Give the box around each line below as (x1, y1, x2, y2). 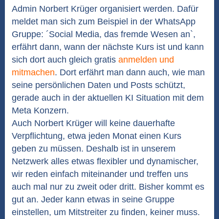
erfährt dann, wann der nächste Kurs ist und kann (12, 42, 204, 52)
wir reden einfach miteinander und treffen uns (12, 169, 188, 179)
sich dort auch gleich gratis (12, 55, 118, 65)
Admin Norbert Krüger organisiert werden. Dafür (12, 4, 198, 14)
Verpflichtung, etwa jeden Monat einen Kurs (12, 131, 181, 141)
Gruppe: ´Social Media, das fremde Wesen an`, (12, 29, 196, 39)
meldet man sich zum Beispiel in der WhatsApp (12, 17, 196, 26)
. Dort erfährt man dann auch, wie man (55, 67, 205, 77)
